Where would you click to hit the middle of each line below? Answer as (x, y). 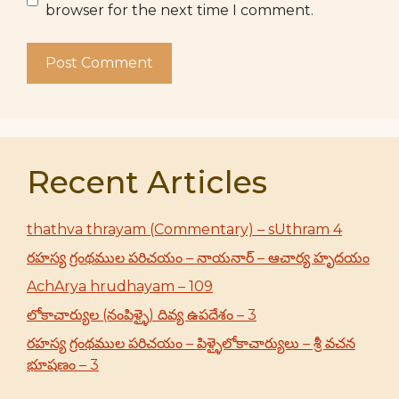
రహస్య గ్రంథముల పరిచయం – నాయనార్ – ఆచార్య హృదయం (198, 258)
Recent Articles (147, 182)
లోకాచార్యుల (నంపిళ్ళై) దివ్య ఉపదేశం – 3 (142, 315)
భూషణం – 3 (63, 365)
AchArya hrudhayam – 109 (120, 286)
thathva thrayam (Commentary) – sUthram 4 (184, 229)
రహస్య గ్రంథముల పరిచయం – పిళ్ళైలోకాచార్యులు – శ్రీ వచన (191, 343)
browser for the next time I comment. (179, 10)
